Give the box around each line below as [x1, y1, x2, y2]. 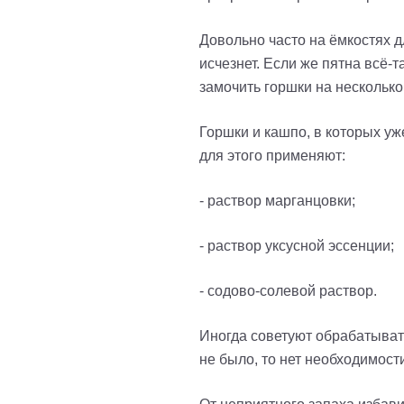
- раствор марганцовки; [199, 193, 355, 209]
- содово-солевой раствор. [199, 283, 377, 299]
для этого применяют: [199, 148, 345, 164]
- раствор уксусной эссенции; [199, 238, 394, 254]
